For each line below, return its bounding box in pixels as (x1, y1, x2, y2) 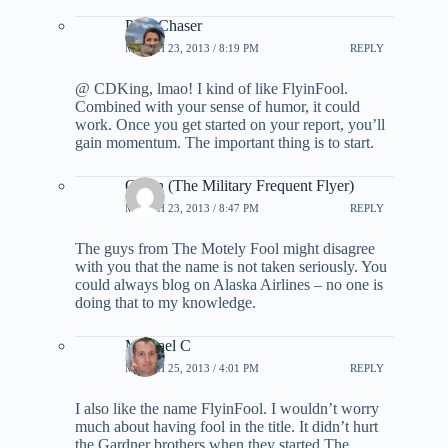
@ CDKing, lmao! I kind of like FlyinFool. (75, 80, 348, 98)
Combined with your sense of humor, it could (75, 98, 360, 116)
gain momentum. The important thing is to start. (75, 134, 374, 152)
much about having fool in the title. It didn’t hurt (75, 418, 378, 436)
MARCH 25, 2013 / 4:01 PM (125, 361, 259, 374)
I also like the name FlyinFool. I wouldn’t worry (75, 400, 379, 418)
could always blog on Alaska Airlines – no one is (75, 276, 383, 294)
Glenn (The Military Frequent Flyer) (125, 177, 354, 195)
